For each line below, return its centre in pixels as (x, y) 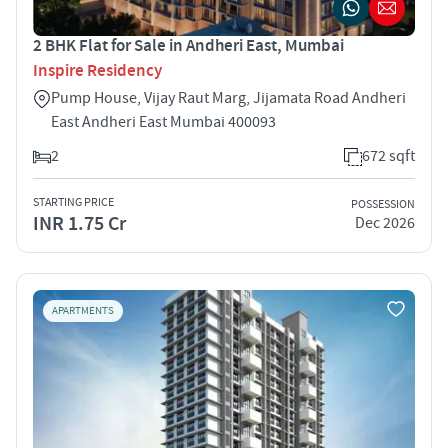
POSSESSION (383, 205)
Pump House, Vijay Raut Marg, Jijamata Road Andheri (228, 97)
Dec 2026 (385, 223)
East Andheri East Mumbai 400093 (163, 121)
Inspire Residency (97, 70)
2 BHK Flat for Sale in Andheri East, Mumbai (188, 45)
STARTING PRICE (73, 202)
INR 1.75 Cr (79, 223)
